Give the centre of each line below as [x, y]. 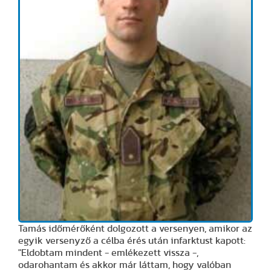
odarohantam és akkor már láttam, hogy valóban [125, 265]
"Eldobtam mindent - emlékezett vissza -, [108, 253]
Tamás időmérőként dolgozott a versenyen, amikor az [135, 228]
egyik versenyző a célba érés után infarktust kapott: [132, 240]
